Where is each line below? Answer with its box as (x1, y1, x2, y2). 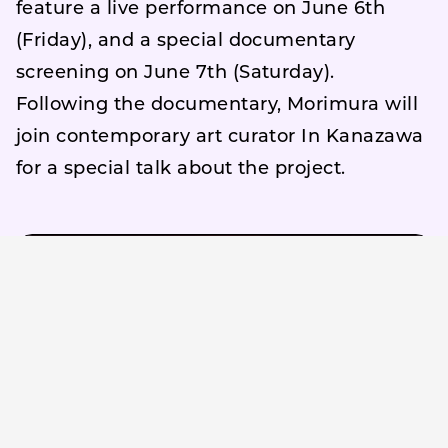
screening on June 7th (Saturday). (16, 63, 335, 83)
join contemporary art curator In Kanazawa (16, 127, 424, 147)
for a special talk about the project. (16, 159, 346, 179)
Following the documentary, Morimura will (16, 95, 419, 115)
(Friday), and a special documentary (16, 31, 356, 51)
